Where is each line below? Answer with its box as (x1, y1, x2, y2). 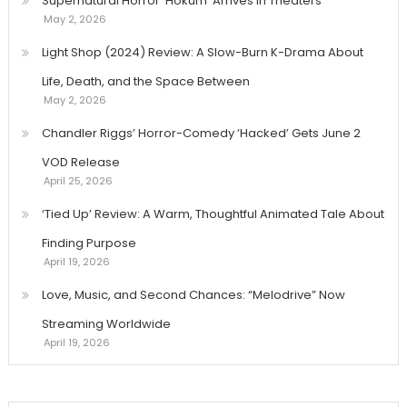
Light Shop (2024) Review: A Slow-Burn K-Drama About (41, 44, 363, 62)
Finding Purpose (41, 234, 136, 253)
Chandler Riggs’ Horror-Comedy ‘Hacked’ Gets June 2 (41, 124, 361, 143)
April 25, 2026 (43, 174, 113, 189)
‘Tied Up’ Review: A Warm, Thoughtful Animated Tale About (41, 205, 384, 223)
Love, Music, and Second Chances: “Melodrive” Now (41, 286, 345, 304)
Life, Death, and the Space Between (41, 73, 250, 91)
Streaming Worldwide (41, 315, 171, 333)
